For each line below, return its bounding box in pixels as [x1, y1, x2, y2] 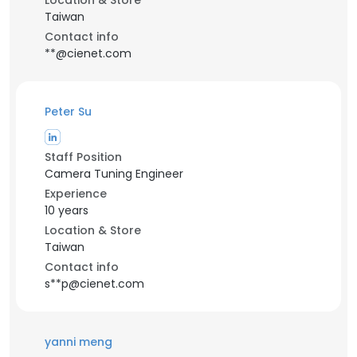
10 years [45, 202, 88, 218]
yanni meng [45, 334, 112, 350]
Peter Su [45, 104, 92, 120]
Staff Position [45, 149, 122, 165]
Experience [45, 186, 107, 202]
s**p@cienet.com [45, 276, 144, 292]
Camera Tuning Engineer [45, 166, 183, 182]
